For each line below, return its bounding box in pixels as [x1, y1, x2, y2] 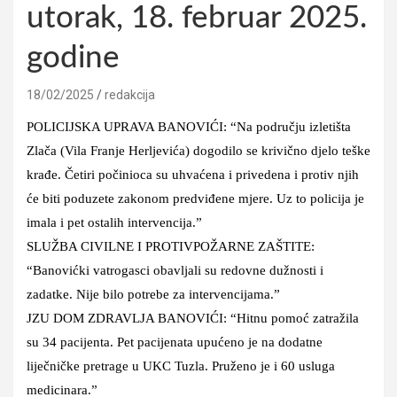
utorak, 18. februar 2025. [27, 2, 367, 34]
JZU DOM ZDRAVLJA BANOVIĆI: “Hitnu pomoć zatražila [27, 310, 359, 325]
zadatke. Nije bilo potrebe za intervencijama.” [27, 286, 280, 301]
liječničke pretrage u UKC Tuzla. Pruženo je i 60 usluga [27, 358, 335, 373]
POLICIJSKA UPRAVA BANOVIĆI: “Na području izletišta [27, 119, 351, 134]
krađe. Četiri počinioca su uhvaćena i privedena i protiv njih [27, 167, 359, 182]
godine [27, 42, 120, 74]
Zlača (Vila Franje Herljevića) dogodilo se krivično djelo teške [27, 143, 370, 158]
